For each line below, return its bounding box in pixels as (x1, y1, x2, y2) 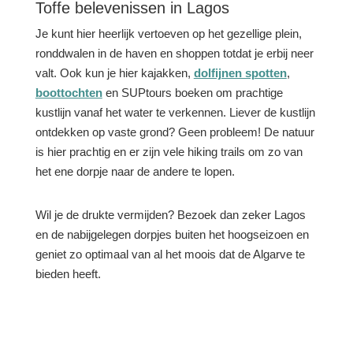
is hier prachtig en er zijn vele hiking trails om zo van (35, 145, 303, 158)
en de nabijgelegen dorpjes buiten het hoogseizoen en (35, 228, 309, 241)
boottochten (35, 86, 102, 99)
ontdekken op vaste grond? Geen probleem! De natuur (35, 125, 314, 139)
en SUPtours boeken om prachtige (102, 86, 283, 99)
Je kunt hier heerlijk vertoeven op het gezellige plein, (35, 27, 302, 40)
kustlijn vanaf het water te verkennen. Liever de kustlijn (35, 106, 315, 119)
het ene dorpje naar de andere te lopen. (35, 165, 235, 178)
